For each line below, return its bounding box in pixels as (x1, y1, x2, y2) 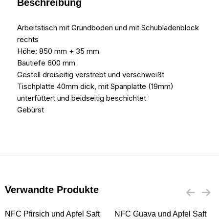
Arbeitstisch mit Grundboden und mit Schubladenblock (17, 23, 199, 33)
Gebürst (17, 105, 44, 115)
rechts (17, 35, 39, 44)
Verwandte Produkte (5, 184, 99, 196)
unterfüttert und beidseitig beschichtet (17, 93, 146, 103)
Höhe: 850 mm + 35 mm (17, 46, 99, 56)
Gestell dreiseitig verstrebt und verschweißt (17, 70, 164, 80)
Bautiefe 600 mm (17, 58, 75, 68)
